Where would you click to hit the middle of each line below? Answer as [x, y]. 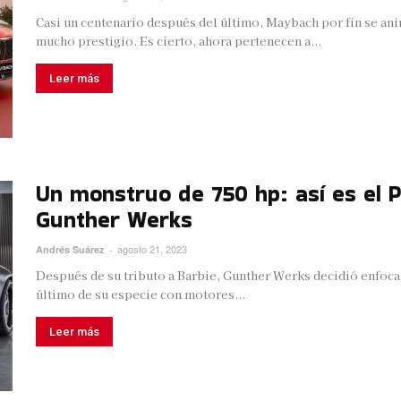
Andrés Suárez [70, 249]
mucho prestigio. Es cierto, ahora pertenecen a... [179, 41]
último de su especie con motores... [141, 294]
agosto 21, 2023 [152, 249]
